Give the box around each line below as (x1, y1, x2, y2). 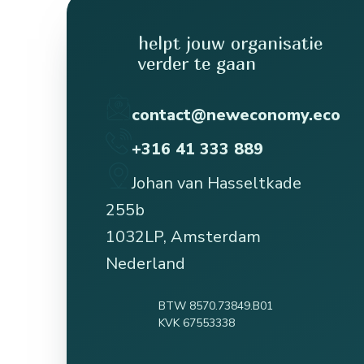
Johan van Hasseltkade (132, 172, 301, 195)
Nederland (106, 253, 185, 275)
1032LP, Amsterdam (106, 226, 261, 249)
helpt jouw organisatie (138, 32, 323, 54)
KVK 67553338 (158, 315, 235, 331)
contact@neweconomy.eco (132, 104, 340, 127)
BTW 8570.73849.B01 (158, 298, 273, 314)
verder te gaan (138, 53, 256, 75)
